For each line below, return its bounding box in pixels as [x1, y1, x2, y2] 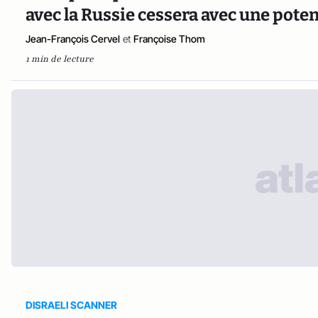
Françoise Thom [133, 33, 205, 45]
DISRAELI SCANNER [26, 299, 117, 312]
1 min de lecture [26, 53, 94, 65]
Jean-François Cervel [26, 33, 120, 45]
